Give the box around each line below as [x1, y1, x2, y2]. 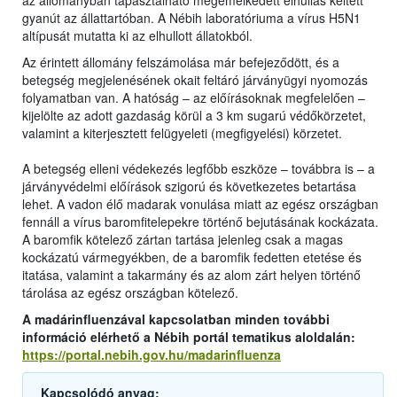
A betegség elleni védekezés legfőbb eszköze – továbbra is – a [22, 160, 375, 178]
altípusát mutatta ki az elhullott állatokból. [22, 27, 253, 45]
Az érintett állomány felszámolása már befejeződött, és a [22, 53, 339, 72]
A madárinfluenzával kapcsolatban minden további [22, 310, 330, 329]
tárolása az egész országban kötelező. [22, 284, 238, 302]
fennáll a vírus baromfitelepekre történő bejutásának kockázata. [22, 213, 378, 231]
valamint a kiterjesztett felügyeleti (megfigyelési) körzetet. [22, 124, 346, 143]
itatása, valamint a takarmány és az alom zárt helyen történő [22, 266, 361, 284]
